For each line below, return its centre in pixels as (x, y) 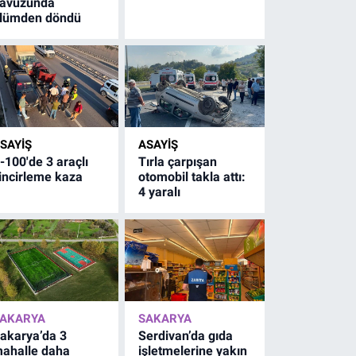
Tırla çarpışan (178, 161)
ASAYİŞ (159, 144)
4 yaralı (160, 192)
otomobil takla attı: (192, 176)
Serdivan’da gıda (186, 335)
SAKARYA (165, 318)
